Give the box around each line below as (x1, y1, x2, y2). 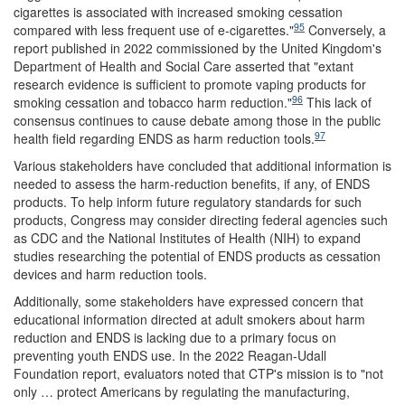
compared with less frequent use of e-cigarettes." (14, 21, 294, 39)
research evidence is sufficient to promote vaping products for (14, 75, 366, 93)
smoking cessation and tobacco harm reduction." (14, 93, 292, 111)
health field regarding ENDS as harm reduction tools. (14, 129, 315, 147)
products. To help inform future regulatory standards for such (14, 193, 362, 211)
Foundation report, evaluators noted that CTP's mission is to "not (14, 364, 383, 382)
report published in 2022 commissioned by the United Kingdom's (14, 39, 381, 57)
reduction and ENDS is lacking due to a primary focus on (14, 328, 336, 346)
